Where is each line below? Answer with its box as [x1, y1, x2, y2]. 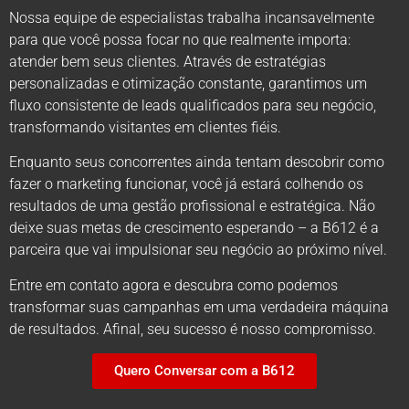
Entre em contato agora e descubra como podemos [9, 276, 338, 294]
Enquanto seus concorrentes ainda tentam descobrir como [9, 153, 384, 172]
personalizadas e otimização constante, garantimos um [9, 74, 367, 92]
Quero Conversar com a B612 [114, 362, 295, 379]
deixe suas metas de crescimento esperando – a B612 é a [9, 219, 379, 237]
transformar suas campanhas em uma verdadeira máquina [9, 298, 389, 316]
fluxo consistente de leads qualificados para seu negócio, [9, 96, 376, 114]
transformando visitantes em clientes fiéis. [9, 118, 281, 136]
